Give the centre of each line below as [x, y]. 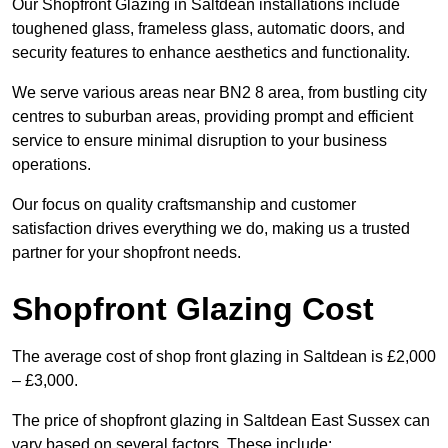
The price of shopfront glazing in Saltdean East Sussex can [221, 421]
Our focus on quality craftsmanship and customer [184, 205]
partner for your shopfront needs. [126, 253]
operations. [51, 165]
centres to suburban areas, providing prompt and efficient [212, 117]
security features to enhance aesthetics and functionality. [211, 53]
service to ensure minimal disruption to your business [199, 141]
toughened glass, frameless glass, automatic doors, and [208, 29]
